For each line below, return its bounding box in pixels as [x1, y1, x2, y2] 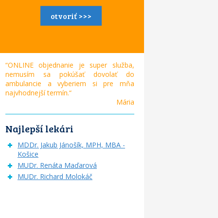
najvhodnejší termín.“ [5, 88, 75, 98]
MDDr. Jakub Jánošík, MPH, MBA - [17, 140, 125, 150]
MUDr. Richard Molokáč [17, 172, 92, 182]
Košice [17, 149, 38, 159]
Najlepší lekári [5, 122, 73, 136]
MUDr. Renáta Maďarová [17, 161, 97, 170]
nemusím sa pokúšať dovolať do [5, 70, 134, 79]
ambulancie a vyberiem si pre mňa [5, 79, 134, 89]
